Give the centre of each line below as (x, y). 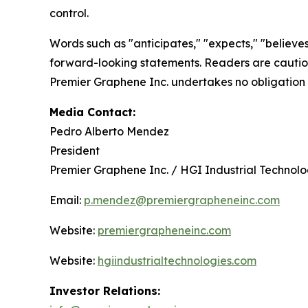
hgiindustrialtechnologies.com (177, 260)
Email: (67, 200)
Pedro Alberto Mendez (109, 131)
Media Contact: (92, 112)
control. (69, 13)
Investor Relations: (105, 290)
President (75, 150)
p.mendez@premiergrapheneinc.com (182, 200)
